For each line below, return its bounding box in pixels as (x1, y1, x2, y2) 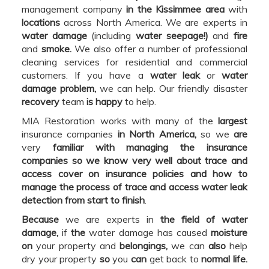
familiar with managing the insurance (52, 141, 248, 153)
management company (22, 2, 126, 15)
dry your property (22, 252, 100, 265)
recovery (22, 95, 59, 107)
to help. (122, 95, 156, 107)
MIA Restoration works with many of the (22, 114, 218, 127)
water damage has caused (85, 226, 211, 238)
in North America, (117, 127, 196, 140)
